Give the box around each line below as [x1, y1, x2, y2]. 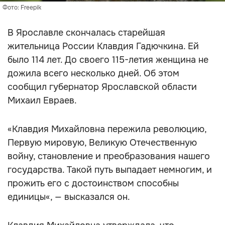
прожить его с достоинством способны [8, 178, 179, 189]
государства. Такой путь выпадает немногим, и [8, 164, 212, 175]
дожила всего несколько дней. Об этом [8, 68, 179, 79]
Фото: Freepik [3, 4, 41, 12]
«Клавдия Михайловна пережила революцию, [8, 124, 206, 135]
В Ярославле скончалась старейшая [8, 27, 165, 38]
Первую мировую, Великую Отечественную [8, 137, 197, 148]
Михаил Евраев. [8, 95, 77, 106]
